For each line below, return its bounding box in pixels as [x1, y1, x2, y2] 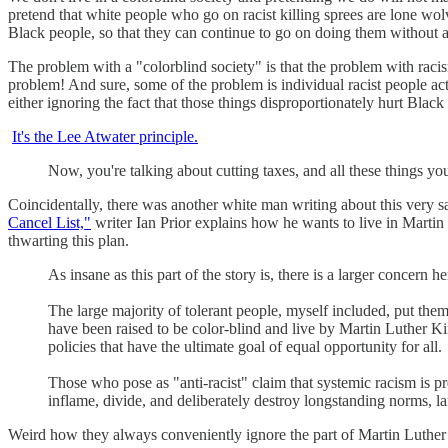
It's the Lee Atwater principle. [12, 127, 198, 145]
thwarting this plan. [8, 231, 129, 249]
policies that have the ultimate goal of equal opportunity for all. [48, 337, 442, 355]
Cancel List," [8, 213, 91, 231]
